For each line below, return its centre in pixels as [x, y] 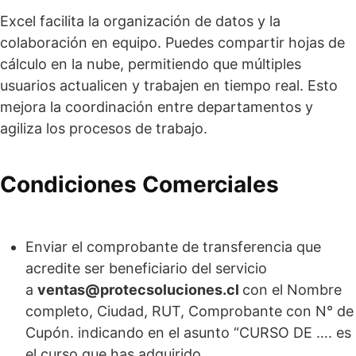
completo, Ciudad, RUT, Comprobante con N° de [190, 311]
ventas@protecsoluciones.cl [140, 289]
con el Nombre [292, 289]
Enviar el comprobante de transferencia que [173, 246]
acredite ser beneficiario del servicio [146, 268]
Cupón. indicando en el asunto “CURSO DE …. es [188, 332]
